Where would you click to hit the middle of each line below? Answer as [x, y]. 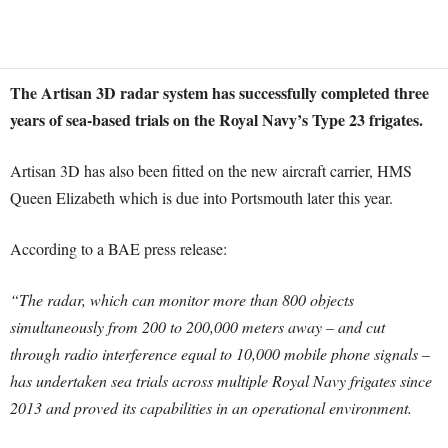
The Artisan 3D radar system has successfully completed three [219, 92]
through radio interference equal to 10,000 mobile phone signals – [220, 353]
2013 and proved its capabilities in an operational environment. [211, 407]
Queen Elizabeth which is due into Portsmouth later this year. [201, 197]
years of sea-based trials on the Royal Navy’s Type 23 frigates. [216, 119]
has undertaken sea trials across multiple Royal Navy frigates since [221, 380]
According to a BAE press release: [118, 248]
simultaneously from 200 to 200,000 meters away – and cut [197, 326]
